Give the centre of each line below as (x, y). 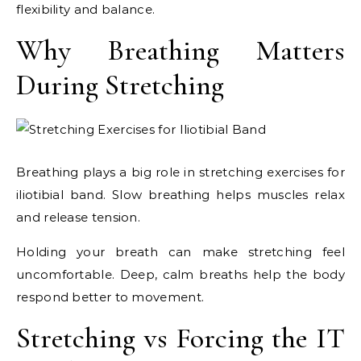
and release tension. (79, 218)
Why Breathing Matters (180, 51)
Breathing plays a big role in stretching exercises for (180, 172)
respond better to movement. (110, 297)
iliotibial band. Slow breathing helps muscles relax (180, 195)
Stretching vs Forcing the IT (180, 338)
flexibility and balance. (86, 10)
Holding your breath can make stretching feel (180, 252)
